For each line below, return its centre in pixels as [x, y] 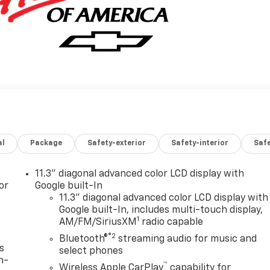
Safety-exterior [117, 144]
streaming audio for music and [187, 240]
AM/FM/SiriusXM [98, 223]
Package [46, 144]
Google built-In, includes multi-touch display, [161, 211]
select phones [91, 252]
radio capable [171, 223]
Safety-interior [200, 144]
